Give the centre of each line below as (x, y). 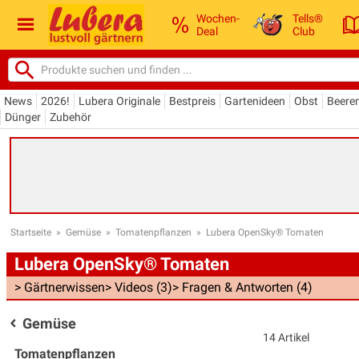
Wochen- (218, 18)
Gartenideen (255, 101)
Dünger (23, 117)
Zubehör (71, 117)
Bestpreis (192, 101)
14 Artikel (286, 337)
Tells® (308, 18)
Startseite (31, 232)
